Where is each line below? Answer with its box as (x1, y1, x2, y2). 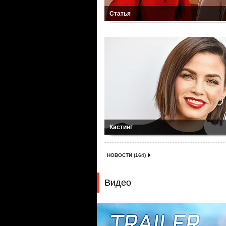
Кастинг (109, 124, 133, 131)
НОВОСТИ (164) (107, 152, 146, 158)
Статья (109, 10, 131, 17)
